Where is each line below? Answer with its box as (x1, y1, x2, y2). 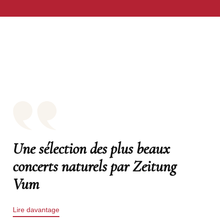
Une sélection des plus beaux (12, 139, 170, 158)
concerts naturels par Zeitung (12, 157, 176, 176)
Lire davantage (12, 206, 59, 214)
